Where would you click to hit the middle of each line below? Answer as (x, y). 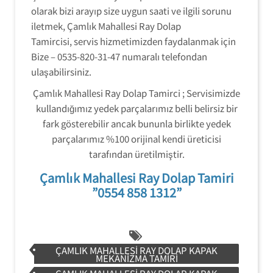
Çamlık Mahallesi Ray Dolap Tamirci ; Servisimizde (136, 93)
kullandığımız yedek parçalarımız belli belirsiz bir (136, 108)
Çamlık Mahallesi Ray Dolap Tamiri (136, 178)
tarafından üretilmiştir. (136, 154)
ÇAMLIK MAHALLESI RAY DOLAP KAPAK (136, 250)
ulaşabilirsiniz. (61, 72)
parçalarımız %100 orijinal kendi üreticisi (136, 139)
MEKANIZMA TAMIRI (136, 258)
